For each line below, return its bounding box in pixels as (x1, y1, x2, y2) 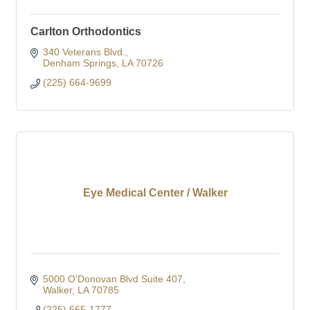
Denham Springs (42, 57, 116, 69)
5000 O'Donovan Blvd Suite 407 (42, 273, 183, 284)
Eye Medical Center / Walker (82, 186, 228, 199)
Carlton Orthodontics (30, 25, 141, 37)
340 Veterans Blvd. (42, 46, 125, 57)
